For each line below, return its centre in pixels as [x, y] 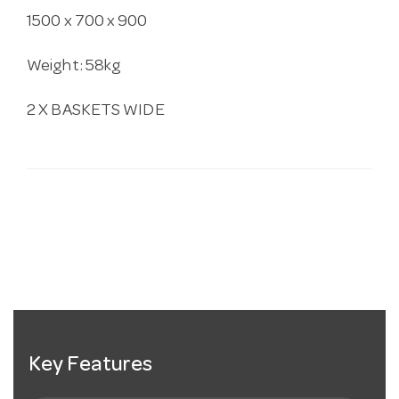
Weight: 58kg [74, 68]
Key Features [91, 366]
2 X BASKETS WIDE [96, 112]
